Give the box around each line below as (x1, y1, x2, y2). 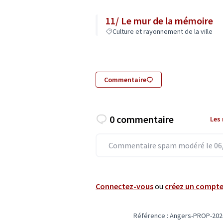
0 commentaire (110, 112, 174, 125)
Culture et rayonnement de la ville (112, 27, 213, 36)
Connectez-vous (96, 181, 153, 191)
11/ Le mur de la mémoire (106, 14, 213, 27)
